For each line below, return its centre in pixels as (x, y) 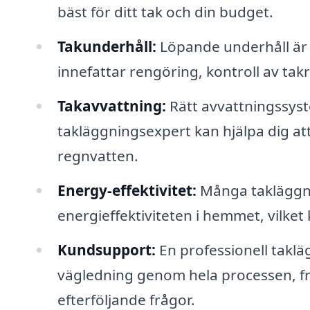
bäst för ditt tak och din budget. (165, 12)
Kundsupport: (106, 249)
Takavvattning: (111, 106)
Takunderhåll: (107, 46)
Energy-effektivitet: (127, 190)
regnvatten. (98, 155)
